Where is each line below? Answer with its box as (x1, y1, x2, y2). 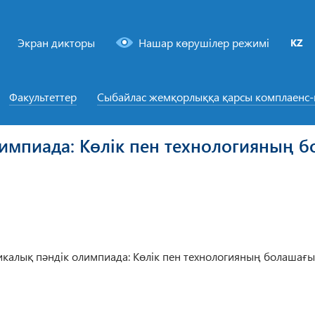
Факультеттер (8, 89, 77, 104)
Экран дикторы (18, 35, 96, 51)
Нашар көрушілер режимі (139, 35, 270, 51)
